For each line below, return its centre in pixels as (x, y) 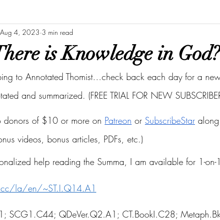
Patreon (118, 121)
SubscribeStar (170, 121)
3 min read (57, 32)
